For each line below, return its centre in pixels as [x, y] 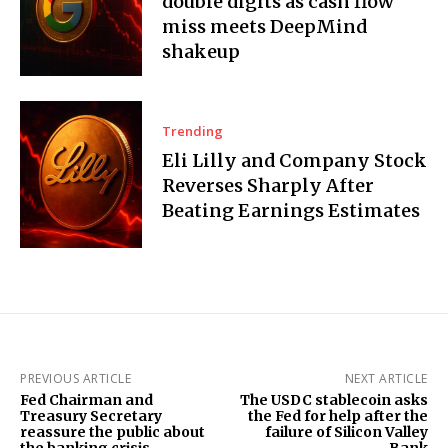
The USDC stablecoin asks [333, 399]
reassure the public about [112, 431]
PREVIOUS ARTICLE [75, 378]
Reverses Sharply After [268, 186]
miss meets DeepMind [265, 27]
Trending [193, 131]
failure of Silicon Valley [346, 431]
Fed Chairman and [86, 399]
